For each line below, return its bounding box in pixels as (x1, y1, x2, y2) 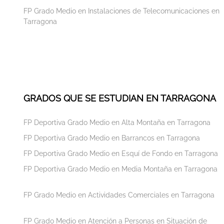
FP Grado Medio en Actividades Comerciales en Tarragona (23, 190, 214, 199)
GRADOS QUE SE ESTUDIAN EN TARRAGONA (23, 92, 216, 103)
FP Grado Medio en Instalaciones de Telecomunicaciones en (23, 6, 219, 15)
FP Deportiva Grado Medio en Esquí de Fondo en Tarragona (23, 149, 218, 157)
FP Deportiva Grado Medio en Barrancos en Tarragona (23, 133, 200, 142)
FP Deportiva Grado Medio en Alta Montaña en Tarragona (23, 118, 210, 126)
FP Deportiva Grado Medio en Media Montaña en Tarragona (23, 164, 217, 173)
